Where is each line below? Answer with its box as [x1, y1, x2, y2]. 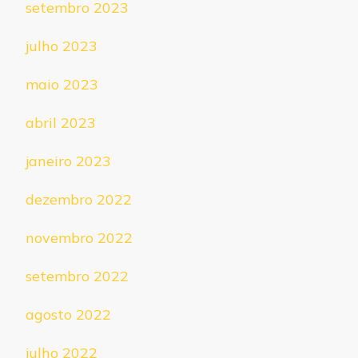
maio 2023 [26, 75, 98, 94]
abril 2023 [26, 113, 96, 133]
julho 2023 [26, 37, 97, 56]
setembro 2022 [26, 267, 129, 286]
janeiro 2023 [26, 152, 111, 171]
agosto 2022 [26, 305, 111, 324]
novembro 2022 [26, 229, 133, 248]
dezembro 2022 [26, 190, 132, 209]
